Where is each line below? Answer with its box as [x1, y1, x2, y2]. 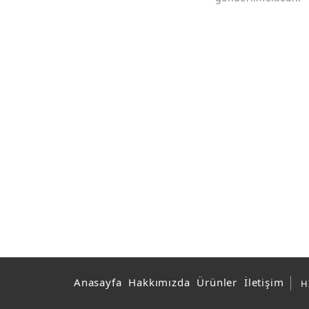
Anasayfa [74, 275, 122, 289]
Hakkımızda [128, 275, 190, 289]
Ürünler [197, 275, 238, 289]
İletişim [244, 275, 284, 289]
